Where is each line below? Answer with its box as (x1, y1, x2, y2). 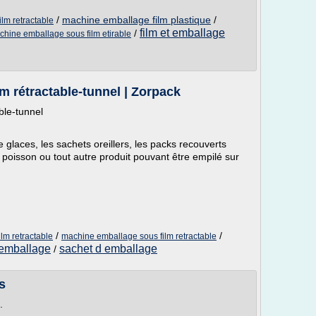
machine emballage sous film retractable (61, 231, 217, 241)
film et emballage (140, 27, 225, 39)
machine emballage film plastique (62, 14, 211, 25)
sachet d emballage (59, 243, 157, 255)
